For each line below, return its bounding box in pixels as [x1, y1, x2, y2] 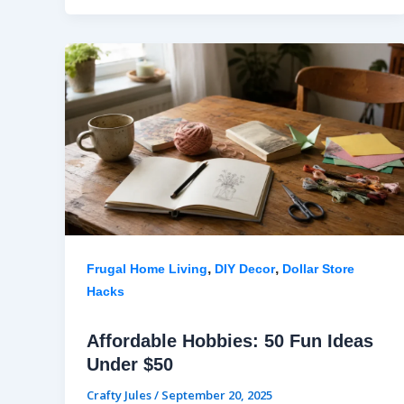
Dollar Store [282, 262, 354, 277]
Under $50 [87, 354, 173, 375]
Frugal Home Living [87, 262, 207, 277]
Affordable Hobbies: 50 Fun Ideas [87, 331, 373, 352]
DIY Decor [215, 262, 275, 277]
